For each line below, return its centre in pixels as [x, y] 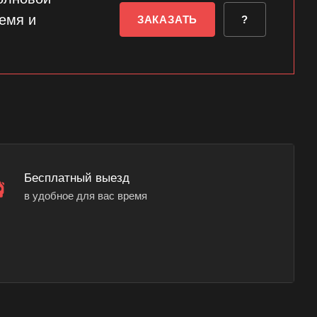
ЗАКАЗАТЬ [167, 19]
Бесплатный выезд [77, 178]
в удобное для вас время [86, 196]
